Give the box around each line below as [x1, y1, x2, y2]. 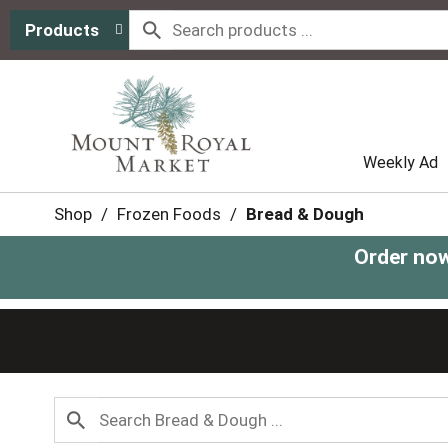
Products [25, 20, 99, 40]
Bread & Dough [245, 204, 364, 224]
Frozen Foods [116, 204, 221, 224]
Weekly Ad [363, 153, 438, 172]
